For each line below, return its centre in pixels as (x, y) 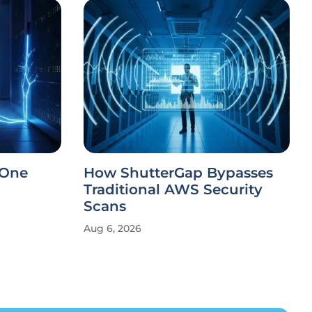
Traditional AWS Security (173, 189)
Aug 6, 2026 (112, 228)
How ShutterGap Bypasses (178, 173)
